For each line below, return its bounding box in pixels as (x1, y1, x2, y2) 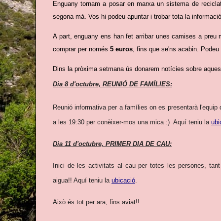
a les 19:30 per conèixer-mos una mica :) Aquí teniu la (53, 118, 211, 126)
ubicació (111, 176, 135, 184)
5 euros (110, 45, 133, 53)
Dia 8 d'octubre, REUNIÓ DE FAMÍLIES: (53, 80, 172, 88)
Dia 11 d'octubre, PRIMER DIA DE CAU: (53, 140, 172, 147)
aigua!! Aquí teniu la (53, 176, 111, 184)
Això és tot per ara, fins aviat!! (53, 198, 140, 206)
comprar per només (53, 45, 110, 53)
